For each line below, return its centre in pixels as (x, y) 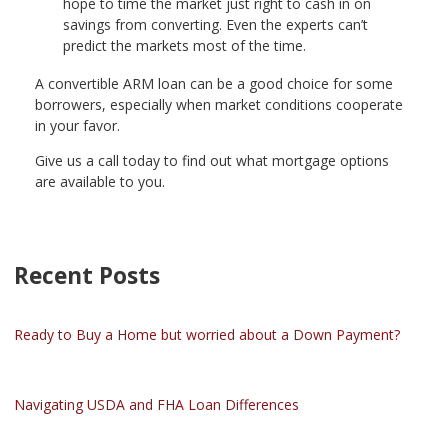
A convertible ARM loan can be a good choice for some (214, 83)
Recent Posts (87, 275)
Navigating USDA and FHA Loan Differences (156, 404)
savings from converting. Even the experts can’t (215, 25)
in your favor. (77, 125)
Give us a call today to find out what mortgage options (212, 160)
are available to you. (100, 181)
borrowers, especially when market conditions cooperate (219, 104)
